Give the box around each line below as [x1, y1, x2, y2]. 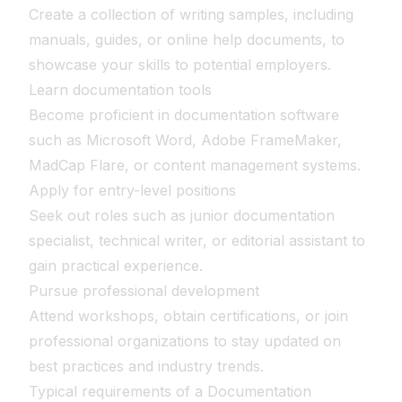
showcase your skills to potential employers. [29, 56, 331, 74]
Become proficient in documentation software [29, 106, 339, 124]
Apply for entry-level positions [29, 181, 236, 199]
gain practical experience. [29, 257, 203, 275]
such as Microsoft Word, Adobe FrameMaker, [29, 131, 342, 149]
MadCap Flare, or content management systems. [29, 156, 361, 174]
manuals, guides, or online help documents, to [29, 31, 345, 48]
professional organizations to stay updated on [29, 332, 341, 350]
